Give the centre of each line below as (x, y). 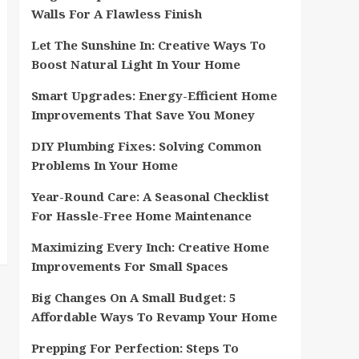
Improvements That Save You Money (143, 114)
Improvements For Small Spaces (129, 266)
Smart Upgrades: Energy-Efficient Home (154, 95)
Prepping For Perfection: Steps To (135, 347)
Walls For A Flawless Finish (116, 13)
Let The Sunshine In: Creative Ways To (148, 44)
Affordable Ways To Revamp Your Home (154, 316)
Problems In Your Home (104, 165)
